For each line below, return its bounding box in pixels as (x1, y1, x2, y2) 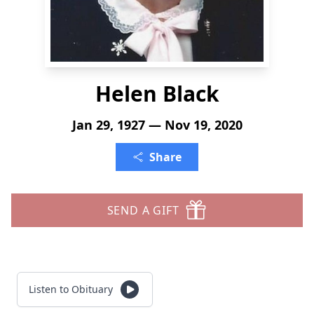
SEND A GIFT (107, 203, 179, 218)
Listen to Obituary (29, 282, 113, 296)
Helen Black (95, 79, 219, 108)
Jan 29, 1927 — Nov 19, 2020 (71, 116, 243, 133)
